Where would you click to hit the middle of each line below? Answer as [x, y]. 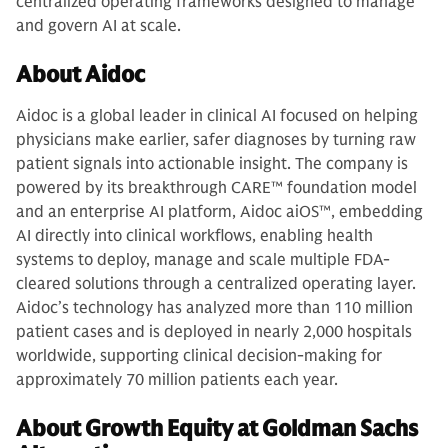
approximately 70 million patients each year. [177, 380]
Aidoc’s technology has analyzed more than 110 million [214, 308]
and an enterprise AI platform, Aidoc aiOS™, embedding [219, 212]
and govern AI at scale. [98, 26]
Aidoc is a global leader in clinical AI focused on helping [217, 116]
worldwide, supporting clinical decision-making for [199, 356]
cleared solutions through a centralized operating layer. [216, 284]
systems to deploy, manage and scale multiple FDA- [203, 260]
